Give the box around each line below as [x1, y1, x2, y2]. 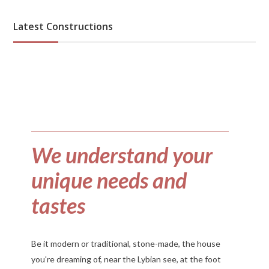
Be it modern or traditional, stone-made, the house [31, 238, 221, 249]
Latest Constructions [13, 19, 113, 33]
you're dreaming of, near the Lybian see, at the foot [31, 253, 222, 264]
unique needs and [31, 166, 187, 193]
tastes [31, 192, 86, 219]
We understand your [31, 141, 213, 168]
